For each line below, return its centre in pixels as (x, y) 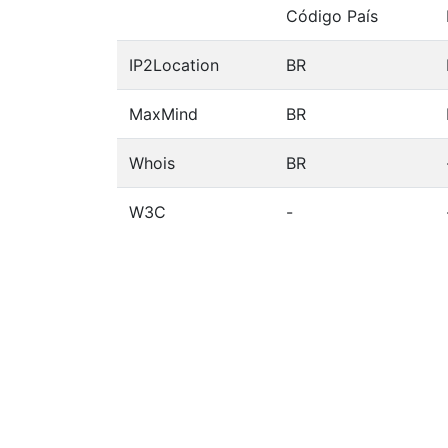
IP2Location (174, 64)
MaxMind (163, 113)
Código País (332, 15)
